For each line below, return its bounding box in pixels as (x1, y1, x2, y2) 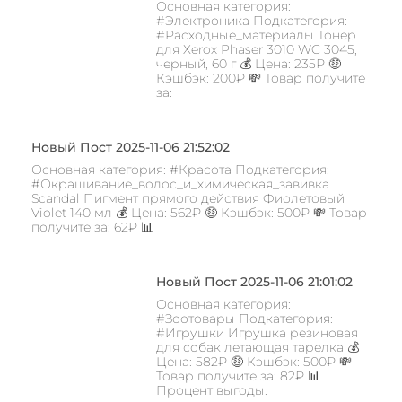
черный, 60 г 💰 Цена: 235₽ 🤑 (155, 56, 341, 73)
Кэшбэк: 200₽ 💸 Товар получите (155, 70, 365, 87)
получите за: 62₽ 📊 (31, 219, 153, 236)
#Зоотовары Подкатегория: (155, 310, 333, 328)
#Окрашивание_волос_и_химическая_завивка (31, 176, 329, 193)
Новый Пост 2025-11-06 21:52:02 (31, 139, 230, 156)
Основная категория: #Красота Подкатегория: (31, 162, 329, 179)
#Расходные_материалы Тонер (155, 27, 356, 44)
